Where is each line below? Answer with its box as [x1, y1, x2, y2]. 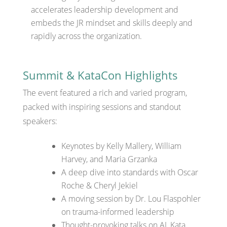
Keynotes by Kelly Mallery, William [61, 140, 181, 152]
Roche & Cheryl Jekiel [61, 179, 138, 191]
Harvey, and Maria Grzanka [61, 153, 157, 165]
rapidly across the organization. [30, 30, 142, 42]
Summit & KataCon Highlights [22, 67, 178, 83]
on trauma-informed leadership [61, 206, 174, 217]
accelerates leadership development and [30, 4, 178, 15]
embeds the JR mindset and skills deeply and [30, 17, 193, 28]
